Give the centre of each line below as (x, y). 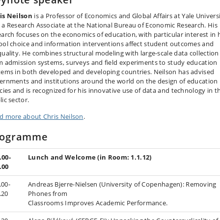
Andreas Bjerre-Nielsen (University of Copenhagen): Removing (122, 184)
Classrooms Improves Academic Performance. (98, 203)
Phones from (48, 193)
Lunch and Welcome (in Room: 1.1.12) (90, 157)
